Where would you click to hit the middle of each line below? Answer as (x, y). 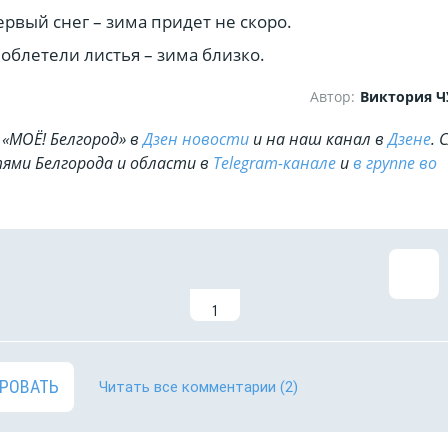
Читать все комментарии (187, 387)
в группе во (395, 163)
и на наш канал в (318, 139)
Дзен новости (196, 139)
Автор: (332, 96)
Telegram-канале (274, 163)
